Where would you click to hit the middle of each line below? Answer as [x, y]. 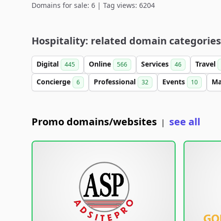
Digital [49, 64]
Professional [116, 82]
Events [175, 82]
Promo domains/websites [94, 122]
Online [101, 64]
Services [156, 64]
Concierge [55, 82]
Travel [206, 64]
